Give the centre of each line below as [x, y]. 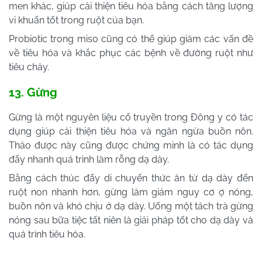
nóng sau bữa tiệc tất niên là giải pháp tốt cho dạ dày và [131, 220]
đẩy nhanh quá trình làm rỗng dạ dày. [89, 159]
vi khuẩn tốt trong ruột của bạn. [76, 20]
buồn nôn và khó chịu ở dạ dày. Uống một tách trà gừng [131, 206]
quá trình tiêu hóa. [47, 234]
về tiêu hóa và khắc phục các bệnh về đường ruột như [131, 53]
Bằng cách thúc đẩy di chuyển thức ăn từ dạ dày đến [131, 178]
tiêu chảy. [29, 67]
